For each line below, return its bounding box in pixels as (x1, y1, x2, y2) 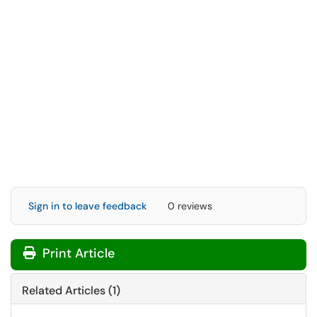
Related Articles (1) (22, 283, 120, 298)
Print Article (39, 245, 115, 262)
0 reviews (168, 200, 212, 212)
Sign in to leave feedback (28, 200, 146, 212)
